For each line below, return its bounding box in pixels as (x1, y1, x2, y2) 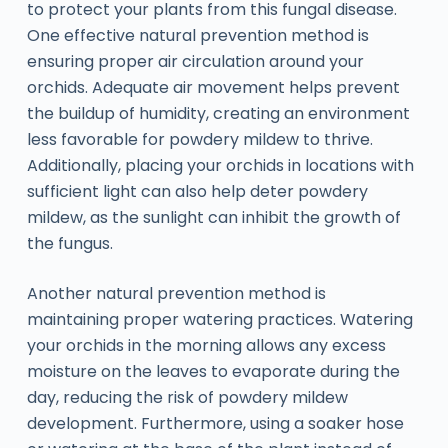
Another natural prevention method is (26, 282, 326, 306)
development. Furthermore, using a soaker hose (26, 412, 404, 436)
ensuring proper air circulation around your (26, 50, 364, 74)
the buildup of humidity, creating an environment (26, 102, 410, 126)
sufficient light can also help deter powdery (26, 180, 368, 204)
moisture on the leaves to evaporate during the (26, 360, 400, 384)
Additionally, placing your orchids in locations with (26, 154, 414, 178)
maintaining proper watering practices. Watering (26, 308, 413, 332)
